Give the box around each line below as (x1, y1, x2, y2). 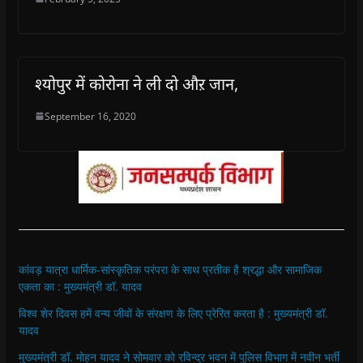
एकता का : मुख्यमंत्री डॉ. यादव (18, 278, 142, 294)
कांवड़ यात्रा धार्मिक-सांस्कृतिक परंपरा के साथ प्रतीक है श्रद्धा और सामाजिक (18, 261, 322, 277)
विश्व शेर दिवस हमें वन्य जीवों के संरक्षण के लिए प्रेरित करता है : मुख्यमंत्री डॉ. (18, 305, 328, 321)
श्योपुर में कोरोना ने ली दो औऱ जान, (34, 72, 238, 95)
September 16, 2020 (44, 109, 136, 123)
